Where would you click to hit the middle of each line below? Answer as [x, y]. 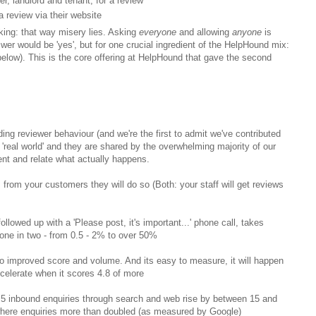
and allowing [204, 32]
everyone [158, 32]
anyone [247, 32]
